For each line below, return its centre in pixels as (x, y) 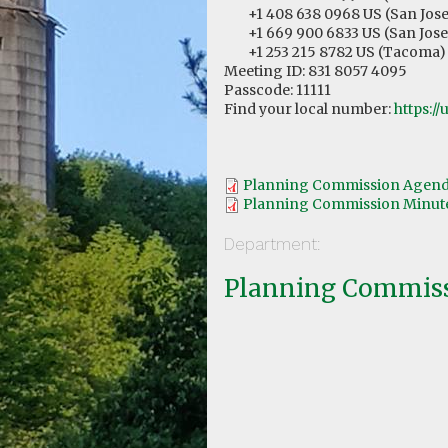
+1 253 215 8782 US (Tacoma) (335, 52)
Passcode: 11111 (277, 90)
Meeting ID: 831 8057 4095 (315, 71)
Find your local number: (309, 109)
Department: (272, 244)
